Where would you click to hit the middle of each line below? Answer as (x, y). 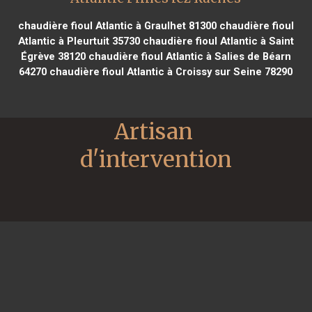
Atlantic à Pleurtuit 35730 (79, 41)
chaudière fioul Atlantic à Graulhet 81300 (117, 25)
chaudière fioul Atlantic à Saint (217, 41)
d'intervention (156, 159)
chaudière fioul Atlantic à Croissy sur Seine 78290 (170, 71)
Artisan (154, 131)
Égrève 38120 (53, 56)
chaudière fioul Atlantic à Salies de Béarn (188, 56)
